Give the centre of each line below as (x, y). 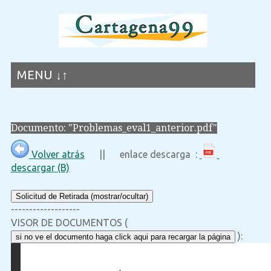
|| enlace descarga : (142, 155)
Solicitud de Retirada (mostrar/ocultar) (82, 197)
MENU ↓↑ (42, 75)
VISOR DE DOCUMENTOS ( (69, 223)
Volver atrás (57, 155)
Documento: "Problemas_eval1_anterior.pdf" (114, 128)
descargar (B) (40, 168)
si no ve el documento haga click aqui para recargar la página (123, 237)
